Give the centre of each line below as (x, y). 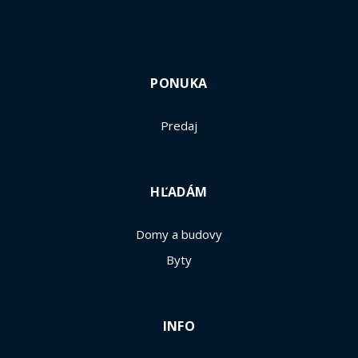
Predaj (179, 125)
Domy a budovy (179, 234)
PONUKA (179, 83)
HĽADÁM (179, 192)
